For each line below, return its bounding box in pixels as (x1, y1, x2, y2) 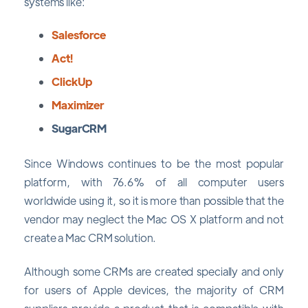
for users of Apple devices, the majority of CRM (24, 283, 284, 298)
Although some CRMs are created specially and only (24, 264, 284, 279)
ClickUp (52, 74, 93, 89)
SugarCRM (52, 120, 107, 135)
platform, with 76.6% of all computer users (24, 174, 284, 189)
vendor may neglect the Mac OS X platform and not (24, 211, 284, 226)
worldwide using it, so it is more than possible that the (24, 192, 284, 208)
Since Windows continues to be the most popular (24, 155, 284, 170)
